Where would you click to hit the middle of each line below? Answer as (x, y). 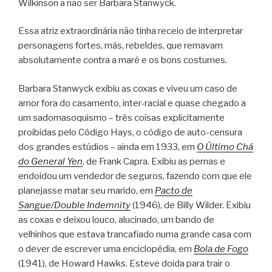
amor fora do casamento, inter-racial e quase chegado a (132, 103)
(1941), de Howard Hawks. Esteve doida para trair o (124, 263)
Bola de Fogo (221, 249)
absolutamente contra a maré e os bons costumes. (123, 60)
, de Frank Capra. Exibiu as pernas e (154, 161)
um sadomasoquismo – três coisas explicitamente (121, 117)
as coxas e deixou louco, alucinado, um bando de (116, 219)
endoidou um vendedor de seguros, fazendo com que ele (135, 176)
